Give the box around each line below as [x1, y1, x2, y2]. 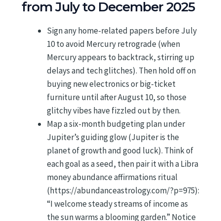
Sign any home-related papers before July [47, 25, 197, 36]
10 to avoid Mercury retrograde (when [47, 38, 180, 49]
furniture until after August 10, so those [47, 91, 186, 103]
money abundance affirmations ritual [47, 171, 178, 183]
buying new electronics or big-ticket [47, 78, 176, 89]
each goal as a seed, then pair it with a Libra [47, 158, 198, 169]
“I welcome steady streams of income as [47, 198, 188, 209]
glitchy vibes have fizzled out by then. [47, 105, 181, 116]
